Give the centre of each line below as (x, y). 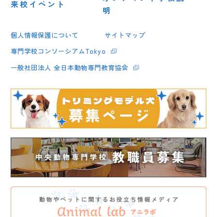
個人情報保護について (45, 35)
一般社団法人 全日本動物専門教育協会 (70, 68)
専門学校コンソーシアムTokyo (59, 51)
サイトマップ (125, 35)
